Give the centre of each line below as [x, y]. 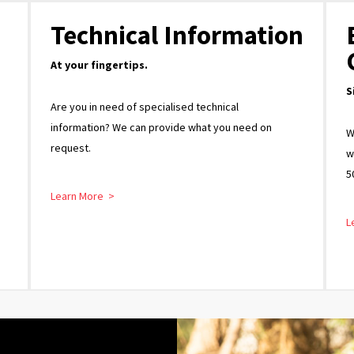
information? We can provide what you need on [161, 127]
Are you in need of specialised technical [145, 106]
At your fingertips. [99, 64]
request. [71, 147]
